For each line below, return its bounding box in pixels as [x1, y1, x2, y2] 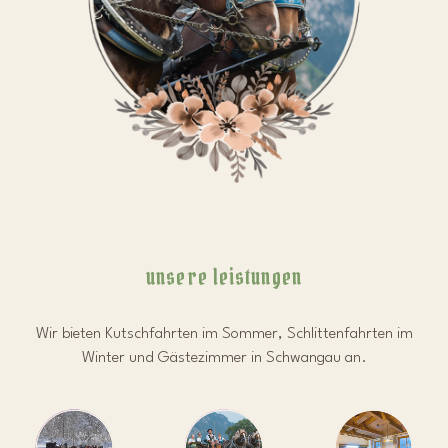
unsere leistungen [146, 262, 302, 291]
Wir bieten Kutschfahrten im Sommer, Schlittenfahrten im [35, 325, 413, 342]
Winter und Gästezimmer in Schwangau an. [81, 349, 367, 366]
